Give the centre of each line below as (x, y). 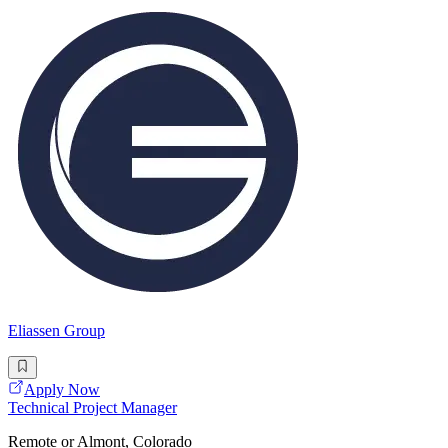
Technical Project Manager (92, 407)
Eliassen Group (56, 331)
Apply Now (62, 389)
